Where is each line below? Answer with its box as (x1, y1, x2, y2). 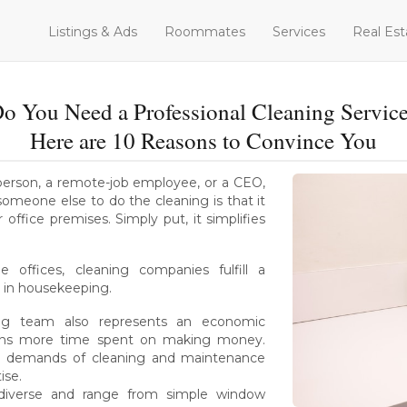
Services (273, 24, 325, 40)
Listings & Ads (48, 24, 137, 40)
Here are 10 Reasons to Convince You (30, 125, 377, 155)
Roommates (164, 24, 245, 40)
